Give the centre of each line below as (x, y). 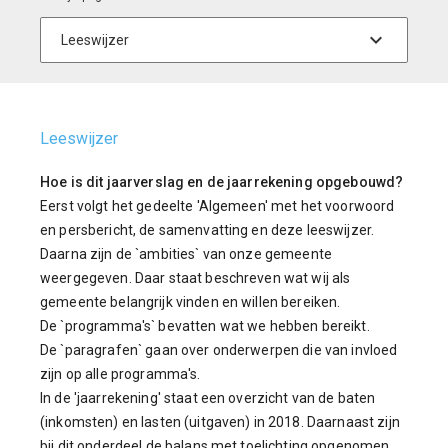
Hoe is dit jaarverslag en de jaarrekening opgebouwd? (222, 182)
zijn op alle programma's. (120, 374)
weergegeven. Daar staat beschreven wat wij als (195, 278)
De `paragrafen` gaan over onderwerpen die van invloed (219, 350)
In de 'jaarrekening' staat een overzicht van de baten (208, 398)
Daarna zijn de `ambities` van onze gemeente (186, 254)
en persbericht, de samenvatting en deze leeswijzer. (207, 230)
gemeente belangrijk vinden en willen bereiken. (190, 302)
